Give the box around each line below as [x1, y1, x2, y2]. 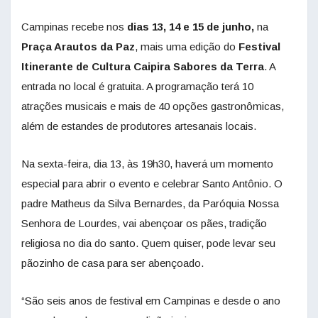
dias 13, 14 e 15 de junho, [127, 20, 254, 33]
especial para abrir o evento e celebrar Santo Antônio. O [21, 177, 283, 190]
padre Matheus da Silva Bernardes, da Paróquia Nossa [21, 197, 279, 209]
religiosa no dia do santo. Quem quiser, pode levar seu [21, 236, 275, 249]
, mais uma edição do [135, 40, 236, 53]
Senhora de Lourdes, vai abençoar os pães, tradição [21, 216, 267, 229]
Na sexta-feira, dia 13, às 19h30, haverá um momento [21, 157, 273, 170]
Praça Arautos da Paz [21, 40, 135, 53]
